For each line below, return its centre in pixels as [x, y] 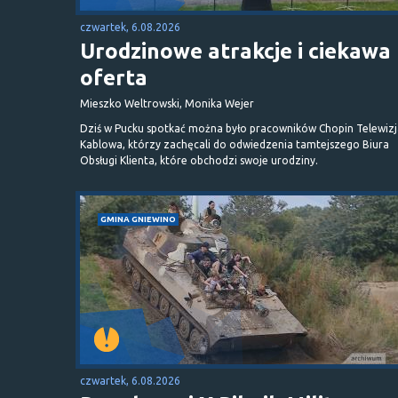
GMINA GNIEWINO [138, 219]
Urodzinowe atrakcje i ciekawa [235, 51]
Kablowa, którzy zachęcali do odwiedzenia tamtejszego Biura [235, 144]
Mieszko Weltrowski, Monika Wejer [167, 103]
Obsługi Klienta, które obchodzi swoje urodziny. [199, 160]
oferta [114, 77]
